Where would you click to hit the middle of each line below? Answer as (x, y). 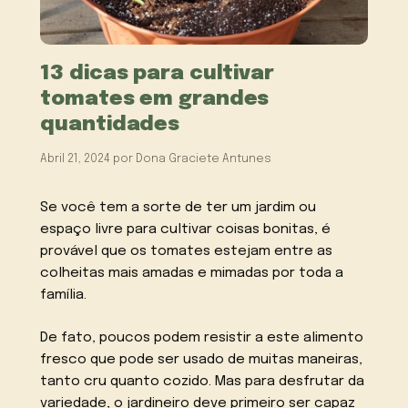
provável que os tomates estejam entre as (187, 251)
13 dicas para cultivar (157, 73)
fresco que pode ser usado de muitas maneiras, (202, 359)
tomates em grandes (155, 98)
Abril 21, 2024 (76, 158)
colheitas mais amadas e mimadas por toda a (192, 273)
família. (64, 295)
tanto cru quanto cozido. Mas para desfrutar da (203, 381)
